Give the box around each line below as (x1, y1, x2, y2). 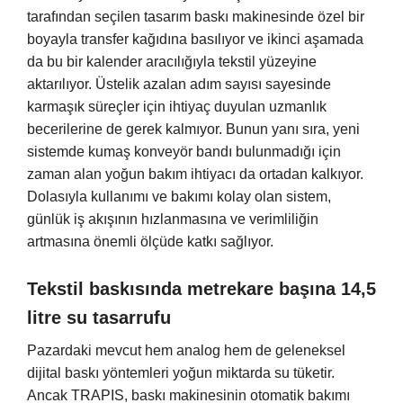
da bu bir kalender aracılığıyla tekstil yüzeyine (27, 54, 317, 70)
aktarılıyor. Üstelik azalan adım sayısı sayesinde (27, 76, 331, 93)
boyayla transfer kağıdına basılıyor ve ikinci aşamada (27, 31, 363, 48)
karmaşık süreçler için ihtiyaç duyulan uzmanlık (27, 99, 327, 115)
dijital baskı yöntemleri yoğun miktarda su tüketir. (27, 365, 335, 381)
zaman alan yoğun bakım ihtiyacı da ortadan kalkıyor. (27, 166, 363, 183)
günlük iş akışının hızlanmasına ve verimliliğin (27, 211, 318, 228)
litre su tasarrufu (27, 308, 171, 328)
